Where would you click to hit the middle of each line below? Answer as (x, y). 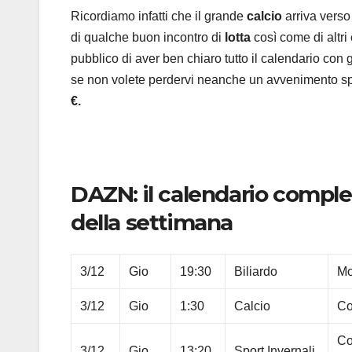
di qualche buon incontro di (148, 37)
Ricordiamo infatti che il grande (159, 16)
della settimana (152, 222)
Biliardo (256, 272)
